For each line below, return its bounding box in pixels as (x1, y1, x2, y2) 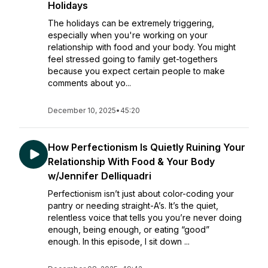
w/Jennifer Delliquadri (48, 170, 151, 182)
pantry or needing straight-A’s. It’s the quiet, (48, 200, 218, 211)
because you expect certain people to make (48, 66, 225, 76)
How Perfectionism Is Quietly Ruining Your (48, 141, 245, 153)
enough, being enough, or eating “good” (48, 224, 209, 234)
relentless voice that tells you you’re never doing (48, 212, 242, 223)
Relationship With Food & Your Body (48, 156, 215, 167)
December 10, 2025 (48, 106, 116, 115)
